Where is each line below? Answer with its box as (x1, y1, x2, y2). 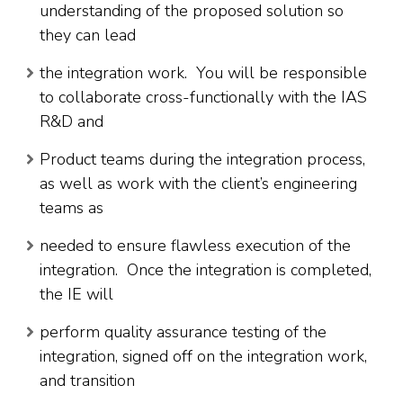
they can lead (40, 24, 136, 47)
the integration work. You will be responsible (40, 62, 367, 85)
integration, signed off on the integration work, (40, 345, 367, 368)
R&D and (40, 111, 103, 133)
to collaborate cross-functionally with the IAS (40, 86, 367, 109)
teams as (40, 197, 103, 219)
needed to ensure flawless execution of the (40, 235, 351, 257)
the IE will (40, 283, 113, 306)
